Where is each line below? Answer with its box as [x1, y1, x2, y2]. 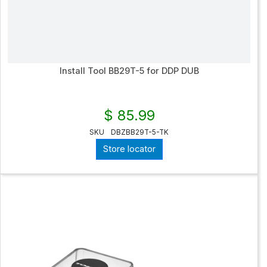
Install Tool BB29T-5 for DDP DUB [59, 65, 199, 76]
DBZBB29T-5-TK [111, 128, 169, 136]
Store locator [103, 144, 156, 155]
